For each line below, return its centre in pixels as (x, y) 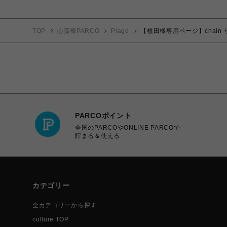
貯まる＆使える (98, 136)
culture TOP (51, 219)
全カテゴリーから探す (65, 205)
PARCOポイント (103, 115)
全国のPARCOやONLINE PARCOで (128, 127)
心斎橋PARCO (78, 31)
